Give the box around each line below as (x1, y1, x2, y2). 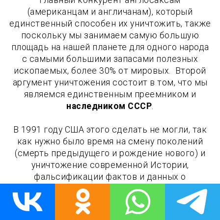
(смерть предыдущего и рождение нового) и (15, 148, 205, 158)
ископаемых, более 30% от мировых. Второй (14, 65, 206, 76)
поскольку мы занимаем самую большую (21, 30, 199, 40)
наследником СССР (66, 101, 152, 111)
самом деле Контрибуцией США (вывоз (26, 195, 194, 205)
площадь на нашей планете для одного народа (11, 42, 209, 52)
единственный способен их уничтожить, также (9, 18, 211, 28)
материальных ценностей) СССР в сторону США (8, 207, 212, 217)
